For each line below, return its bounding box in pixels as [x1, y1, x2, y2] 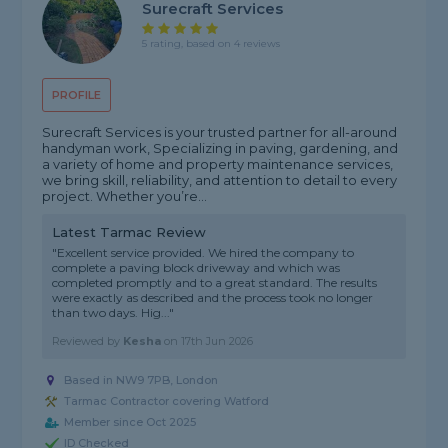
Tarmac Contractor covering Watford [64, 394, 270, 409]
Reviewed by [52, 334, 124, 349]
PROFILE [52, 88, 102, 103]
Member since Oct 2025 [64, 415, 197, 430]
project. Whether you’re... [42, 188, 208, 205]
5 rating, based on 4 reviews [142, 36, 281, 50]
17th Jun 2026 [181, 334, 254, 349]
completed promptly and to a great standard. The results [52, 275, 378, 291]
